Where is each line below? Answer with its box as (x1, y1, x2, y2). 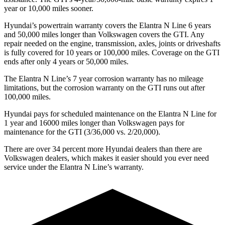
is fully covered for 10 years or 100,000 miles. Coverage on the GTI (4, 48, 219, 57)
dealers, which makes (45, 153, 113, 162)
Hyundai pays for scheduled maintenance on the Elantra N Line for (4, 109, 216, 118)
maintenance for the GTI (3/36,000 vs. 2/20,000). (4, 127, 160, 136)
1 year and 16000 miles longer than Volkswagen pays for (4, 118, 184, 127)
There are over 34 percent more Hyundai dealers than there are (4, 144, 202, 153)
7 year (73, 74, 92, 83)
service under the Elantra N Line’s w (4, 162, 120, 171)
